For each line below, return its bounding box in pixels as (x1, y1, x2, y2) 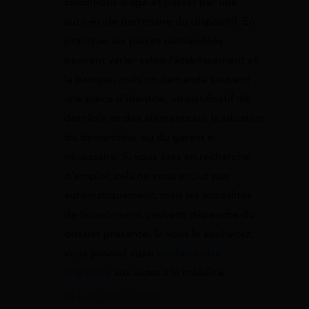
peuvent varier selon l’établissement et (64, 52, 258, 67)
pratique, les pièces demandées (64, 33, 223, 48)
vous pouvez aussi (64, 246, 157, 260)
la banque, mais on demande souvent (64, 72, 250, 86)
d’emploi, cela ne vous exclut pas (64, 168, 229, 183)
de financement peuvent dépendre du (64, 207, 255, 221)
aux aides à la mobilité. (111, 265, 227, 279)
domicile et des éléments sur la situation (64, 110, 266, 125)
